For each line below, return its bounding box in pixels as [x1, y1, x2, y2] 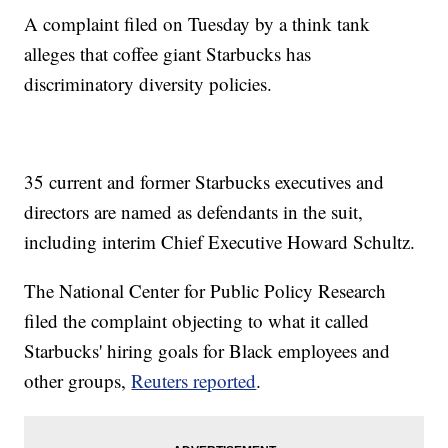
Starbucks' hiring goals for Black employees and [24, 338, 391, 364]
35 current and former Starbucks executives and [24, 169, 385, 195]
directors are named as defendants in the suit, [24, 199, 364, 225]
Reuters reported [131, 368, 257, 394]
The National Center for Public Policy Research [24, 278, 387, 304]
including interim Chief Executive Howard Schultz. [24, 229, 416, 255]
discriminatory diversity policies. [24, 71, 273, 97]
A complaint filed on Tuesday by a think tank [24, 11, 371, 37]
